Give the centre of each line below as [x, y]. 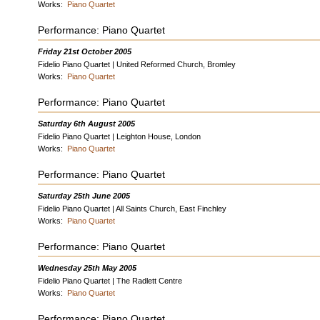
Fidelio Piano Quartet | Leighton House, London [120, 136]
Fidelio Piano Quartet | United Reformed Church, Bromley [137, 64]
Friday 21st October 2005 [85, 51]
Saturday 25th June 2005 [84, 196]
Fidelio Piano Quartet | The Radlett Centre [110, 281]
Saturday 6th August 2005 [87, 124]
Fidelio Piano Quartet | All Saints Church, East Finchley [132, 209]
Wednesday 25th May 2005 [87, 268]
